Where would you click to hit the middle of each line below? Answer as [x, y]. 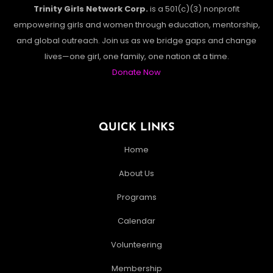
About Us [136, 174]
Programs [136, 197]
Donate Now [136, 73]
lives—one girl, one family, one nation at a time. [136, 57]
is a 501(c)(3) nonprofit [194, 9]
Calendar [136, 221]
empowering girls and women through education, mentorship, [136, 25]
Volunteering [136, 245]
